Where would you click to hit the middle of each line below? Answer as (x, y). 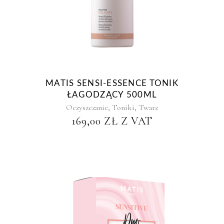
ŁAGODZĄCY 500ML (112, 95)
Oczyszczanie (87, 107)
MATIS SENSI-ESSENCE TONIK (112, 83)
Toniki (123, 107)
